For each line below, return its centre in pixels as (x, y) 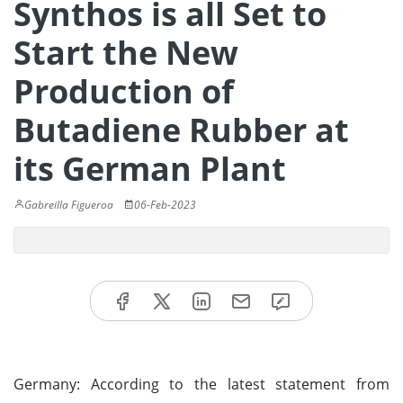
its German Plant (150, 169)
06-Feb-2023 (165, 205)
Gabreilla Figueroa (69, 205)
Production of (124, 91)
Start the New (126, 53)
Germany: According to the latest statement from (201, 384)
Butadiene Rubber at (181, 130)
